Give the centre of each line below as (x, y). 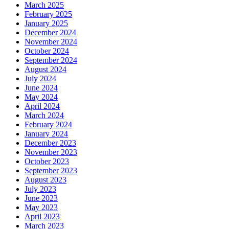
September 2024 (51, 60)
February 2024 (48, 124)
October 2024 (47, 51)
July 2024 (40, 78)
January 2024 (46, 133)
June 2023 (41, 198)
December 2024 (50, 32)
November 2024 (51, 41)
